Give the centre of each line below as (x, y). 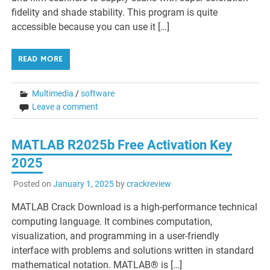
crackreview (149, 184)
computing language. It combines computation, (112, 222)
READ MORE (41, 59)
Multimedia (53, 93)
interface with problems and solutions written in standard (133, 251)
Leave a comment (65, 106)
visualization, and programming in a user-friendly (116, 236)
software (98, 93)
